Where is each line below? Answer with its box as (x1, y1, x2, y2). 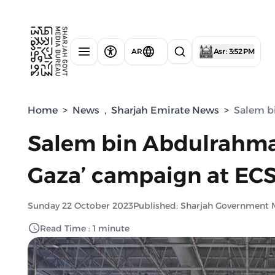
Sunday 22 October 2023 (28, 200, 133, 211)
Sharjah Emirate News (111, 104, 219, 116)
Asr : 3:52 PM (214, 46, 254, 56)
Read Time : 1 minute (40, 223, 130, 234)
